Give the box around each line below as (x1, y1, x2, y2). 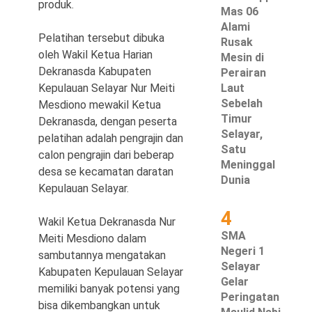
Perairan (221, 66, 267, 79)
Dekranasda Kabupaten (38, 65, 151, 78)
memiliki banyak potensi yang (38, 282, 180, 295)
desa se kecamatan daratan (38, 165, 173, 178)
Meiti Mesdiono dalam (38, 232, 146, 245)
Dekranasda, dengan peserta (38, 115, 177, 128)
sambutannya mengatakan (38, 249, 166, 262)
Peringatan (221, 290, 280, 304)
